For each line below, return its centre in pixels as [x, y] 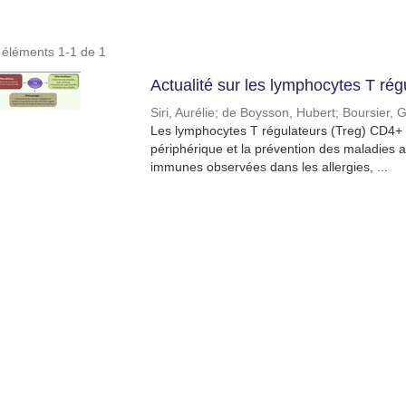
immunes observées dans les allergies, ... [269, 167]
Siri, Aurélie [182, 113]
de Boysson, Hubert [278, 113]
